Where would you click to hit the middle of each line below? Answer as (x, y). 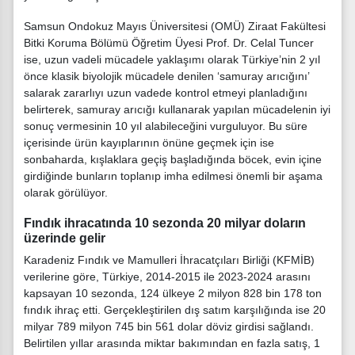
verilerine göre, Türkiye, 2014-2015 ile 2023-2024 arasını (167, 277)
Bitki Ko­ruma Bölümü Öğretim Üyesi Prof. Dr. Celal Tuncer (169, 42)
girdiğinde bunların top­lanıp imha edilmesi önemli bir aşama (173, 176)
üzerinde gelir (65, 238)
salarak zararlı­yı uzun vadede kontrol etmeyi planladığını (166, 92)
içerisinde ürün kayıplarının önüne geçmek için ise (149, 142)
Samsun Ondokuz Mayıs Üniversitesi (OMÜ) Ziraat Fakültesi (175, 26)
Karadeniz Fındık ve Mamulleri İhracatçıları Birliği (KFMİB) (169, 260)
